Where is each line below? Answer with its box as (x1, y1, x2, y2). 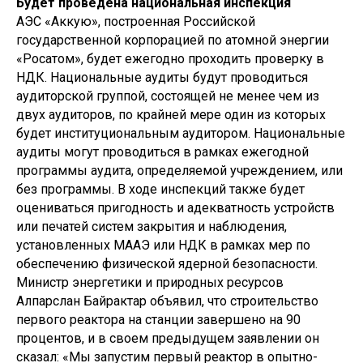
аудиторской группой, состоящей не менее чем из (16, 88, 319, 104)
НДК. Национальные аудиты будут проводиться (16, 69, 308, 85)
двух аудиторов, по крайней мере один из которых (16, 106, 326, 122)
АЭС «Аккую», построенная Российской (16, 13, 255, 29)
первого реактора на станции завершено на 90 (16, 311, 301, 327)
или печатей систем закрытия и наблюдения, (16, 218, 287, 234)
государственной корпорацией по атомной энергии (16, 32, 329, 48)
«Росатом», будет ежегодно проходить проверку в (16, 50, 324, 66)
